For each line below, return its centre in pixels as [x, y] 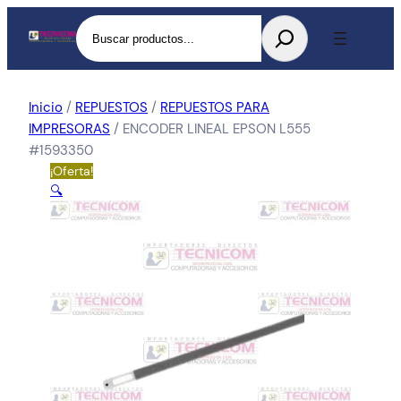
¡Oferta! [72, 171]
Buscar [97, 25]
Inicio [46, 107]
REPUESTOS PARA [215, 107]
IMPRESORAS [69, 129]
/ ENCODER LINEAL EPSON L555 [210, 129]
